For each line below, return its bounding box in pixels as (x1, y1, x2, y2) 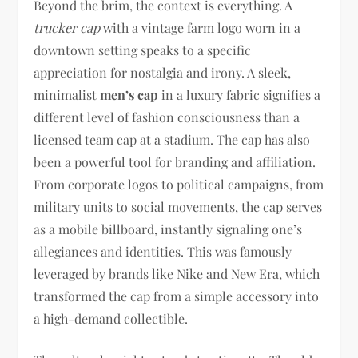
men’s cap (100, 86, 159, 103)
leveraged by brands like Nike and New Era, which (34, 265, 320, 282)
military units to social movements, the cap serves (34, 198, 323, 215)
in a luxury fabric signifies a (158, 86, 321, 103)
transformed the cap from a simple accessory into (34, 288, 320, 304)
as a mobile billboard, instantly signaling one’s (34, 221, 303, 237)
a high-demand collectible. (34, 310, 189, 327)
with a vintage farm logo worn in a (100, 19, 301, 36)
